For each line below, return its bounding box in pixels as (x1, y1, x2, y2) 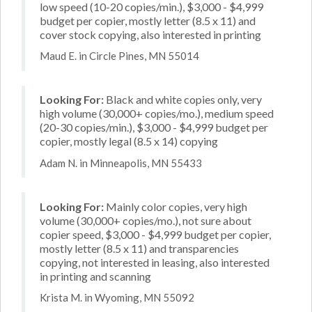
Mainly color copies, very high (104, 199, 247, 213)
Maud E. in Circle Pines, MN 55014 (40, 49, 199, 62)
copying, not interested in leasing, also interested (40, 255, 270, 269)
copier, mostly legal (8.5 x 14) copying (40, 134, 218, 148)
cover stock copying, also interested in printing (40, 27, 261, 41)
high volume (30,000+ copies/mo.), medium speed (40, 107, 274, 120)
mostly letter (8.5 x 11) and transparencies (40, 241, 239, 255)
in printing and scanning (40, 269, 151, 283)
